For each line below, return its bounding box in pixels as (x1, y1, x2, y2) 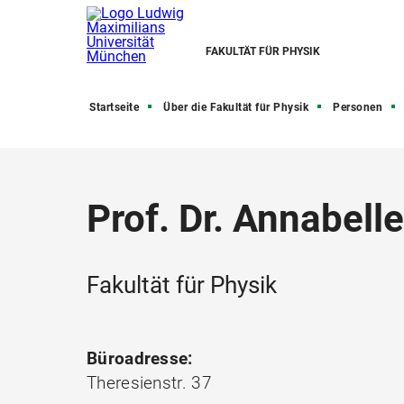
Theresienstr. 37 (87, 372, 212, 393)
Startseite (89, 101, 139, 114)
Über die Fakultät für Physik (163, 101, 308, 114)
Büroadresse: (87, 348, 193, 369)
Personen (333, 101, 382, 114)
